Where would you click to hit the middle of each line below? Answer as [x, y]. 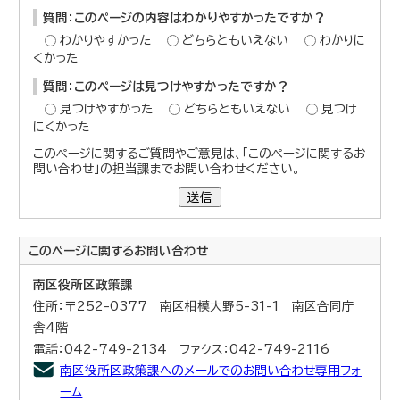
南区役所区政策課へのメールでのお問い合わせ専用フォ [211, 370]
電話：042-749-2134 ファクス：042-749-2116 [182, 349]
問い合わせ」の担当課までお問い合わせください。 [167, 168]
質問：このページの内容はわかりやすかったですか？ [185, 17]
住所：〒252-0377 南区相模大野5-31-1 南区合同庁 [194, 306]
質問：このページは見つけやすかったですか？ [167, 86]
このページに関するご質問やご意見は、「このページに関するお [200, 153]
